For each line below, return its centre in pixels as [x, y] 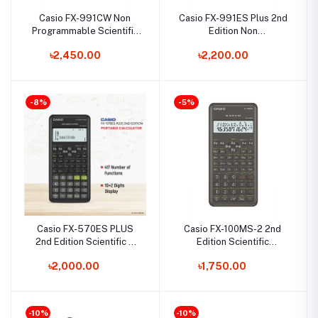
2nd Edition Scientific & [85, 241]
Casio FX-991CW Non [85, 18]
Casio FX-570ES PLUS [85, 229]
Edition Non [233, 31]
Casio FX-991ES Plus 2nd [233, 18]
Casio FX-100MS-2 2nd [233, 229]
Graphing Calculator [85, 254]
